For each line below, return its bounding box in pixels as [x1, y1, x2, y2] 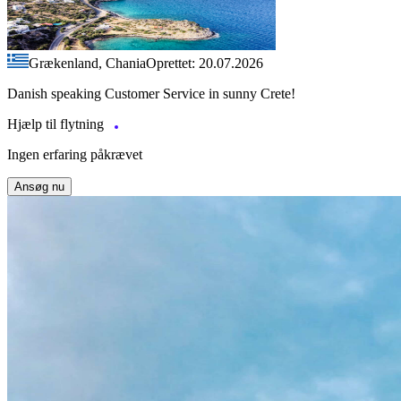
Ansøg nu [14, 180, 64, 194]
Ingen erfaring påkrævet [7, 147, 142, 163]
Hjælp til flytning [7, 116, 107, 132]
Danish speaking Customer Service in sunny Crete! [7, 86, 295, 102]
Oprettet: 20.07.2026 [146, 55, 263, 72]
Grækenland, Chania [29, 55, 146, 72]
